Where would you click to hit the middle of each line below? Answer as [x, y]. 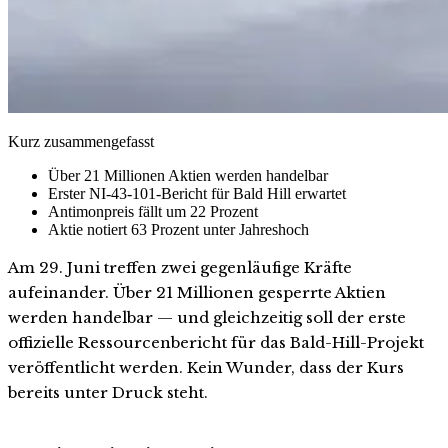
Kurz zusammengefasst [81, 141]
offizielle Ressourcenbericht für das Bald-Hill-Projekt [216, 342]
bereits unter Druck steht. [108, 392]
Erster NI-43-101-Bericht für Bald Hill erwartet [197, 193]
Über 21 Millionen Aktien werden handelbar [188, 175]
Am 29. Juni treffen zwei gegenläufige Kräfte [180, 267]
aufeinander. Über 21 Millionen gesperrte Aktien [197, 292]
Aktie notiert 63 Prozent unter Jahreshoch [178, 229]
